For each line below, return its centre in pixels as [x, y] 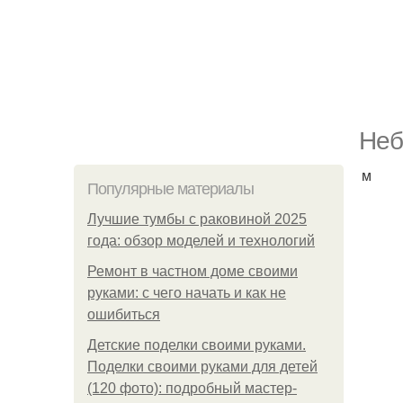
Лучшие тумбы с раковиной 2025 [197, 219]
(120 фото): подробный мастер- [192, 388]
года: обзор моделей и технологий [201, 241]
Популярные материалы [170, 189]
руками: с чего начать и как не [187, 293]
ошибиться [124, 314]
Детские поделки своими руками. [197, 345]
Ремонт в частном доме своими [193, 271]
